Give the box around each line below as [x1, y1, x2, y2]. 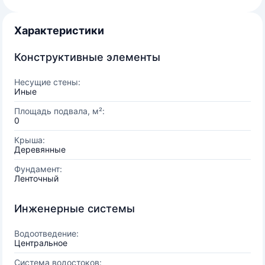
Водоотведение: [14, 228, 79, 238]
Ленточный [14, 173, 59, 183]
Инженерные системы [14, 202, 135, 215]
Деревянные [14, 144, 66, 154]
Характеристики [14, 24, 104, 37]
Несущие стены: [14, 77, 80, 87]
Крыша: [14, 135, 45, 145]
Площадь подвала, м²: [14, 106, 105, 116]
